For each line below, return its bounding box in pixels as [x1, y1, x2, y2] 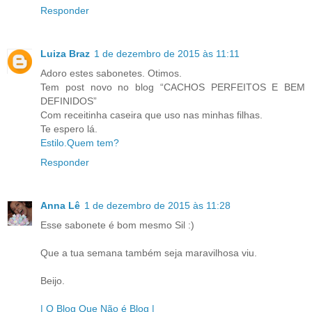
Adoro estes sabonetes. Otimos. [40, 68, 182, 79]
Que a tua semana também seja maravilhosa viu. [40, 247, 257, 259]
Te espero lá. [40, 123, 97, 135]
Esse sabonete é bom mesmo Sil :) [40, 219, 194, 231]
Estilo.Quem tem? [40, 137, 119, 149]
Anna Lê [40, 200, 80, 212]
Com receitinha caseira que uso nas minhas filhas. [40, 109, 263, 121]
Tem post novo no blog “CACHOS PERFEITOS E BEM [40, 81, 305, 93]
